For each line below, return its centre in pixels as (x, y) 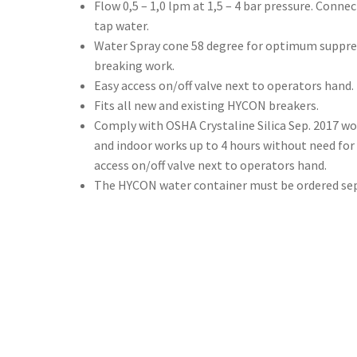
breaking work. (134, 66)
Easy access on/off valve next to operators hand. (224, 86)
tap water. (122, 26)
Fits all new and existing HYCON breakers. (206, 106)
